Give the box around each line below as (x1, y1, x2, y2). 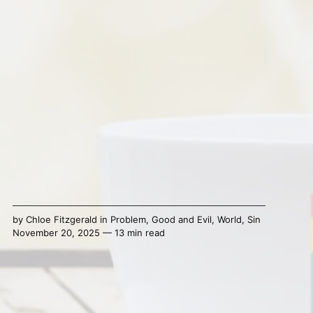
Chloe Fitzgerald (25, 213, 97, 225)
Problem (110, 213, 146, 225)
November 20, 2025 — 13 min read (12, 226, 165, 238)
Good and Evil (151, 213, 212, 225)
